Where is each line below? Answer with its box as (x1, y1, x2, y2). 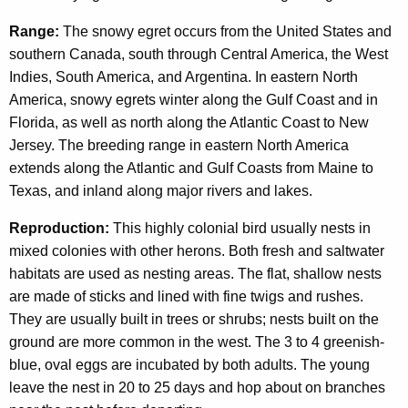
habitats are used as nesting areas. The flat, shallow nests (9, 266, 382, 282)
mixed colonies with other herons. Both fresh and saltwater (9, 243, 384, 260)
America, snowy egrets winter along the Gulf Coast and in (9, 92, 378, 108)
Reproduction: (9, 220, 109, 237)
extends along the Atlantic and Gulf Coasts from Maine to (9, 160, 373, 177)
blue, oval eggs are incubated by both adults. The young (9, 357, 370, 373)
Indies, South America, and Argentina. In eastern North (9, 69, 358, 86)
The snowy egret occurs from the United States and (59, 24, 392, 40)
